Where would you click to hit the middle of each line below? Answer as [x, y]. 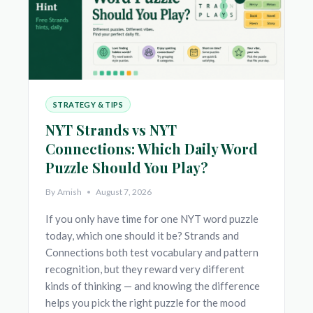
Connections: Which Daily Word [152, 149]
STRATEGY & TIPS [88, 104]
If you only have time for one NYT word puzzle [152, 219]
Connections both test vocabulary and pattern [152, 253]
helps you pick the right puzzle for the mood [146, 303]
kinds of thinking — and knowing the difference [153, 286]
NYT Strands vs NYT [111, 130]
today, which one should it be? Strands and [142, 236]
